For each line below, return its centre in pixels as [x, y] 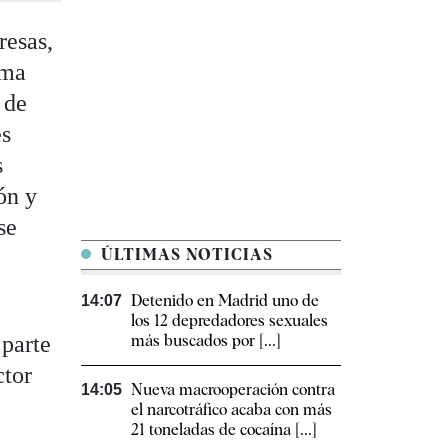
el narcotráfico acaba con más [231, 410]
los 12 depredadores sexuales [229, 321]
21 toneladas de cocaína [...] [224, 430]
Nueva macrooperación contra [233, 390]
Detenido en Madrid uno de [225, 301]
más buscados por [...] [206, 341]
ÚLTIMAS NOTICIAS [184, 255]
